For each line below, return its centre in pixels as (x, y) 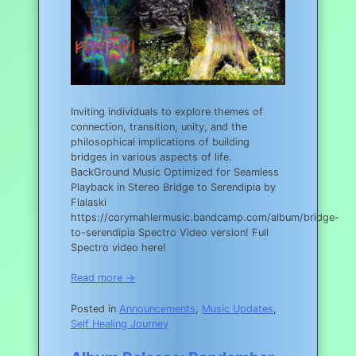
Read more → (103, 278)
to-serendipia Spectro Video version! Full (170, 233)
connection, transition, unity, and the (159, 127)
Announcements (157, 308)
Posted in (95, 308)
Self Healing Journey (120, 323)
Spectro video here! (118, 248)
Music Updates (238, 308)
